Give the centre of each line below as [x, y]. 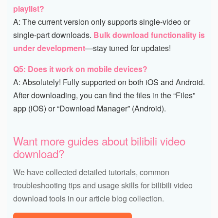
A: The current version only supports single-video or [102, 21]
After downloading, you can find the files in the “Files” [104, 95]
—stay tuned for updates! [128, 48]
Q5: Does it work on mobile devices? [80, 69]
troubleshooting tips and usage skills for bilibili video [103, 185]
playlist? [29, 8]
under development [49, 48]
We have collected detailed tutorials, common [91, 172]
